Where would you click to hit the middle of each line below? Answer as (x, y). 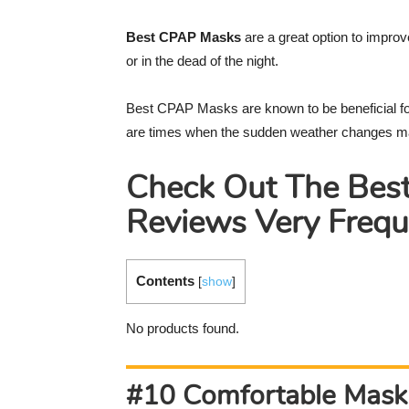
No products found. (183, 329)
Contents (165, 281)
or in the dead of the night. (202, 61)
